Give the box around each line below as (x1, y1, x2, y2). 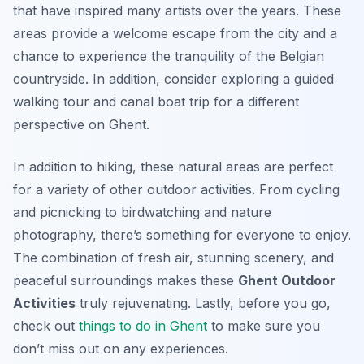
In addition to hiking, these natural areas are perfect (13, 158, 333, 175)
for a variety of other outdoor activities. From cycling (13, 181, 340, 198)
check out (13, 318, 79, 335)
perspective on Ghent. (13, 116, 149, 133)
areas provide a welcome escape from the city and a (13, 25, 337, 42)
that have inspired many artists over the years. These (13, 2, 341, 19)
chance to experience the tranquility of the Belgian (13, 48, 324, 65)
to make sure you (207, 318, 320, 335)
